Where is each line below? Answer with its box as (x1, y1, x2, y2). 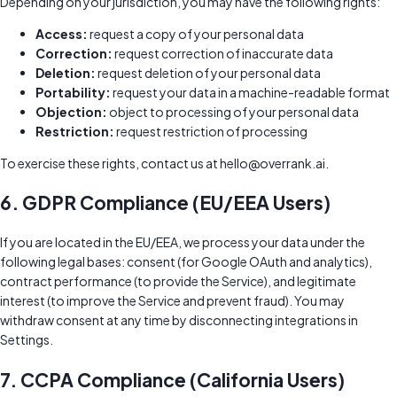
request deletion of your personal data (96, 64, 321, 81)
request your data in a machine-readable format (111, 83, 390, 100)
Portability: (35, 83, 111, 100)
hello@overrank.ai (220, 154, 325, 171)
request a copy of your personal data (88, 25, 304, 42)
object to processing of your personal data (107, 103, 359, 120)
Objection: (35, 103, 107, 120)
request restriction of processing (114, 122, 307, 139)
